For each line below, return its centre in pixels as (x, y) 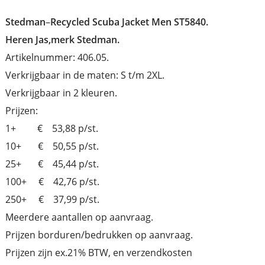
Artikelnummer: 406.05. (57, 57)
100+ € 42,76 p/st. (53, 182)
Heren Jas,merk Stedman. (63, 40)
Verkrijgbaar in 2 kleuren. (62, 93)
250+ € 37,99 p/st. (53, 199)
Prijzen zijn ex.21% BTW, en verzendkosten (99, 253)
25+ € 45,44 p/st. (52, 164)
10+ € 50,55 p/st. (52, 146)
